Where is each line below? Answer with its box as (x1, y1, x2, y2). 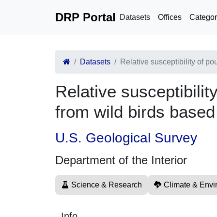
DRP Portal (55, 11, 116, 24)
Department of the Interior (55, 154, 187, 167)
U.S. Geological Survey (55, 130, 197, 145)
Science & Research (71, 181, 142, 189)
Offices (158, 13, 182, 21)
